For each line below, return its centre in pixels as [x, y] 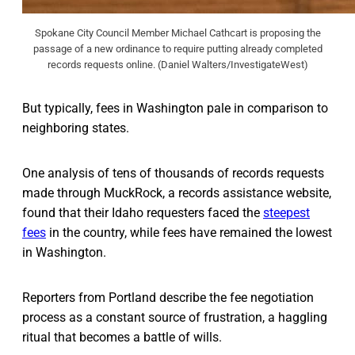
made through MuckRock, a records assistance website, [177, 193]
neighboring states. [76, 128]
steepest [286, 212]
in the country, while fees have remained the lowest [189, 232]
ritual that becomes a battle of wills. [122, 337]
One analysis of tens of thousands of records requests [173, 173]
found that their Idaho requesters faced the [143, 212]
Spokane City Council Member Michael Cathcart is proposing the [177, 32]
